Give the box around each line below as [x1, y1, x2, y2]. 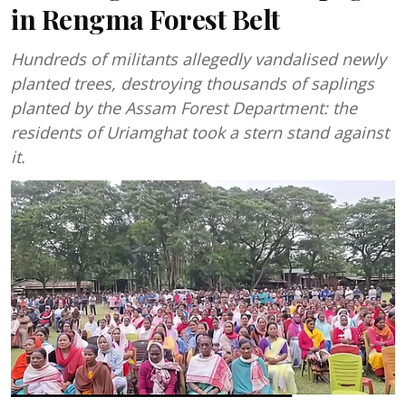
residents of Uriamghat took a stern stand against [11, 121, 389, 143]
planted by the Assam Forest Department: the [11, 97, 357, 119]
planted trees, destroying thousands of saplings [11, 72, 374, 94]
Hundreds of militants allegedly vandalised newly [11, 48, 386, 70]
